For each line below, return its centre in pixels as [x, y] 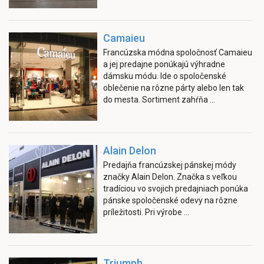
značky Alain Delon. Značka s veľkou [170, 176]
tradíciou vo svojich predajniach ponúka [176, 188]
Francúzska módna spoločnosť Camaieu [178, 52]
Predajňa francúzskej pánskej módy [170, 165]
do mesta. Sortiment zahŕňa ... [159, 99]
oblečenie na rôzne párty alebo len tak [174, 88]
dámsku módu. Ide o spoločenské [165, 76]
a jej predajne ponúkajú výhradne [164, 64]
